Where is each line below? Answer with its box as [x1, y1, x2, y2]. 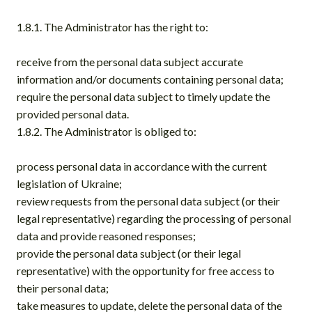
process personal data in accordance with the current [17, 159, 267, 173]
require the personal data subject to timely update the [17, 89, 270, 103]
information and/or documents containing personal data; [17, 72, 283, 86]
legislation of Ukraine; [17, 176, 122, 190]
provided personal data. [17, 107, 129, 120]
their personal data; [17, 281, 109, 295]
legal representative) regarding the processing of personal [17, 211, 291, 225]
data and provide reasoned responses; [17, 228, 196, 242]
